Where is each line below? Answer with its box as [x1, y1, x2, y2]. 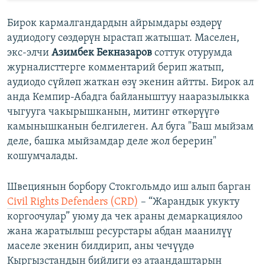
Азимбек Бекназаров [51, 47, 152, 59]
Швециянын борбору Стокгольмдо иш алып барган [7, 181, 251, 193]
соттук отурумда [152, 47, 232, 59]
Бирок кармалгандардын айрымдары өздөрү [7, 17, 222, 29]
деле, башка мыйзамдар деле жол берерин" [7, 135, 216, 147]
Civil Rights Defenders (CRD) [7, 196, 138, 208]
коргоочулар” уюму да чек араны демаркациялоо [7, 211, 243, 222]
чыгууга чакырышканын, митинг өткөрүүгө [7, 106, 219, 118]
